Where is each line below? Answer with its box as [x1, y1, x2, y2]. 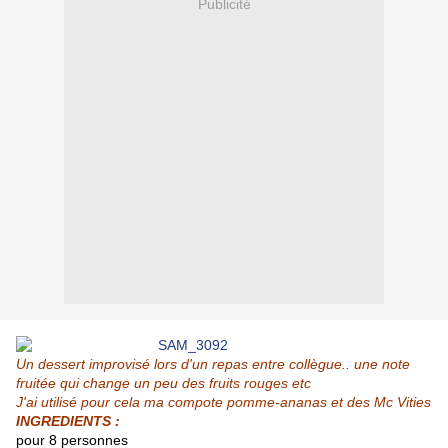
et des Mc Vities [331, 394, 431, 411]
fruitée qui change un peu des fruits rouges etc [16, 375, 311, 392]
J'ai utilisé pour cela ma [16, 394, 168, 411]
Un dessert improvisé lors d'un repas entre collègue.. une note [16, 356, 410, 373]
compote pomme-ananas [168, 394, 331, 411]
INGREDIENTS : [16, 413, 120, 430]
